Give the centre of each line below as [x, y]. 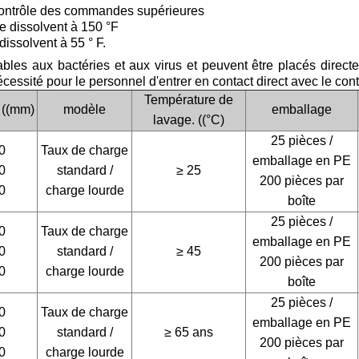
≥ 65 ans [189, 333]
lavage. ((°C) [189, 120]
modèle [85, 110]
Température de [189, 100]
